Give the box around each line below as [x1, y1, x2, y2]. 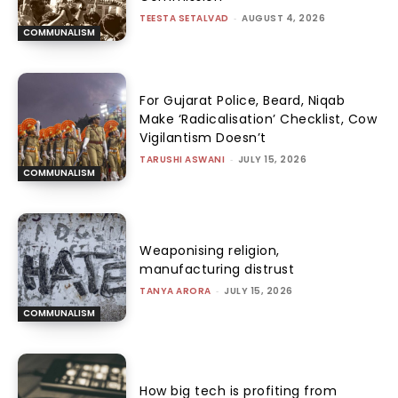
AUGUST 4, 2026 [242, 12, 326, 26]
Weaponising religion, [139, 241, 280, 259]
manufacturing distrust [139, 259, 295, 278]
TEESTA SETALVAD [139, 12, 229, 26]
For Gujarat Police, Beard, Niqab [139, 91, 346, 109]
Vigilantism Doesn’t [139, 128, 267, 147]
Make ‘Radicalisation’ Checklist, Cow [139, 109, 378, 128]
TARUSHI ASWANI [139, 152, 226, 166]
